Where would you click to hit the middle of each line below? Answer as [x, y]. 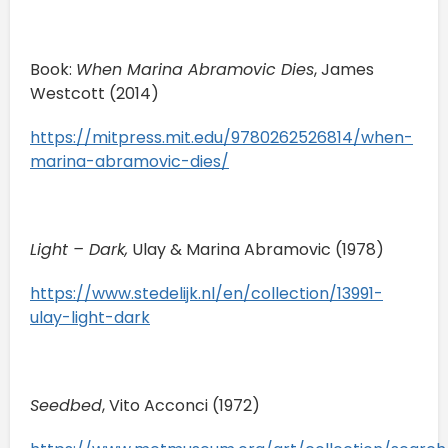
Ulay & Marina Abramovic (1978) [258, 249]
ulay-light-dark [90, 317]
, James [344, 69]
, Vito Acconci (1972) [183, 405]
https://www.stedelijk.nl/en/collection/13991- [206, 293]
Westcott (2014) [96, 93]
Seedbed [66, 405]
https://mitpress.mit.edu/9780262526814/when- [221, 137]
